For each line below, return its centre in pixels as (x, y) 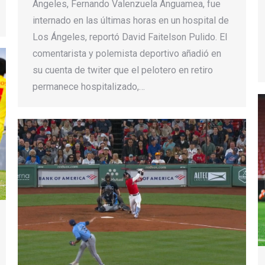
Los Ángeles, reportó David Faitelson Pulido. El (130, 37)
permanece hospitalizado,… (89, 87)
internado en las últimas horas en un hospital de (131, 21)
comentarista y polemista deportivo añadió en (127, 54)
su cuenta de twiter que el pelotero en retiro (123, 70)
